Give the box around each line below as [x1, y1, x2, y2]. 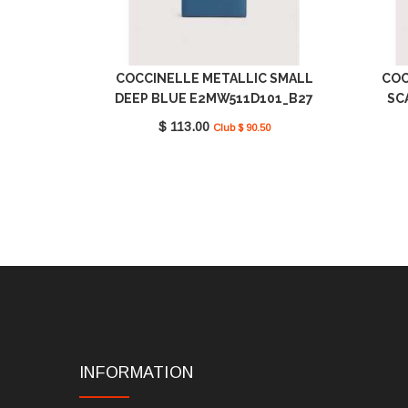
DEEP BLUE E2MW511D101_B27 [115, 91, 313, 107]
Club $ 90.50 [212, 122, 270, 134]
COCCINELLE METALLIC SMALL [115, 71, 313, 87]
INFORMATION [79, 363, 194, 382]
